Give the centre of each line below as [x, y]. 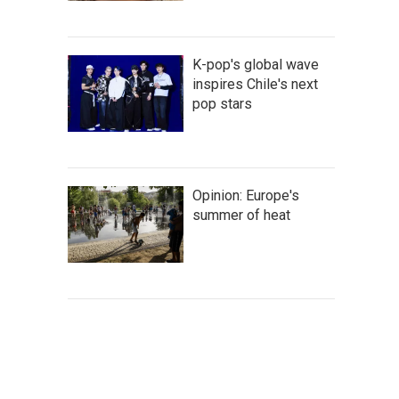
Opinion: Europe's [246, 195]
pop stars [222, 103]
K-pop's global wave [256, 64]
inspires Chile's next [255, 84]
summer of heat [241, 215]
